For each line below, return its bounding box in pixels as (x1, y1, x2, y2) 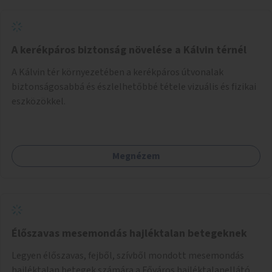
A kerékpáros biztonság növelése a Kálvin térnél (12, 42, 246, 58)
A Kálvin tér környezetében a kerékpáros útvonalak (12, 65, 223, 79)
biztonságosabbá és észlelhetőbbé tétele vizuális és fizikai (12, 80, 256, 93)
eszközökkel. (12, 94, 66, 108)
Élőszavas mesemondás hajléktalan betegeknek (12, 225, 247, 241)
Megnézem (112, 149, 160, 163)
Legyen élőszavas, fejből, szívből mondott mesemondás (12, 248, 244, 262)
